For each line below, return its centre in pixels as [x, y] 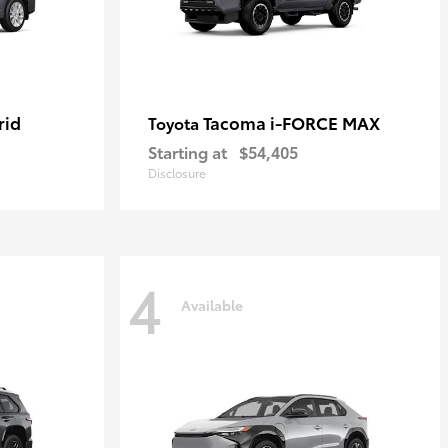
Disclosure [177, 172]
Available [212, 304]
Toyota [175, 122]
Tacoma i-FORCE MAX [291, 122]
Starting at [187, 151]
